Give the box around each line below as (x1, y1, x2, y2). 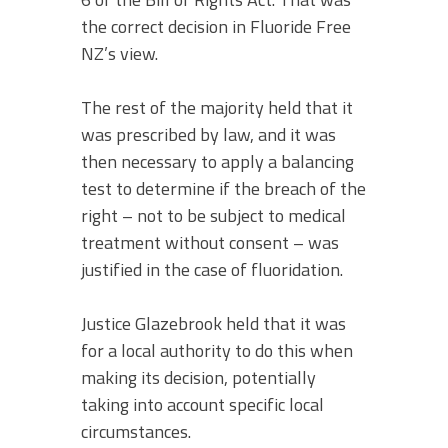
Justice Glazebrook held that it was (81, 309, 346, 337)
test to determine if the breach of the (81, 174, 366, 202)
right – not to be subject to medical (81, 201, 346, 229)
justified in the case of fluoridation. (81, 255, 343, 283)
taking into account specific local (81, 390, 324, 418)
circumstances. (81, 417, 191, 445)
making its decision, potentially (81, 363, 316, 391)
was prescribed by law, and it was (81, 120, 336, 148)
